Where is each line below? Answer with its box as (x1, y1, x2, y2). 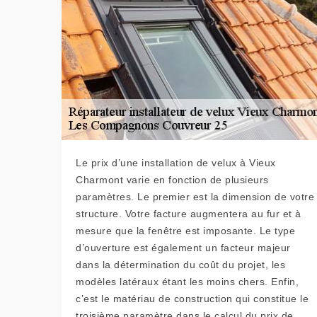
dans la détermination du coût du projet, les (76, 258, 285, 270)
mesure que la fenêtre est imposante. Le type (76, 224, 295, 236)
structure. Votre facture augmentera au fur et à (76, 207, 301, 219)
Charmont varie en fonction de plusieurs (76, 173, 269, 185)
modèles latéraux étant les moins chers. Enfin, (76, 275, 299, 287)
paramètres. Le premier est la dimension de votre (76, 190, 314, 202)
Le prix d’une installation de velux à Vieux (76, 156, 276, 168)
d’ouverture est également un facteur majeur (76, 241, 291, 253)
